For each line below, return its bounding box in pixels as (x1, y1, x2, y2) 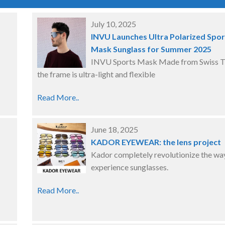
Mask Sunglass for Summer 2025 (91, 44, 211, 54)
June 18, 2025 (91, 125, 138, 134)
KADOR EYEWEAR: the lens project (91, 137, 221, 147)
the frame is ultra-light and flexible (37, 69, 155, 79)
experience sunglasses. (91, 162, 168, 172)
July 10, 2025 (91, 19, 136, 29)
